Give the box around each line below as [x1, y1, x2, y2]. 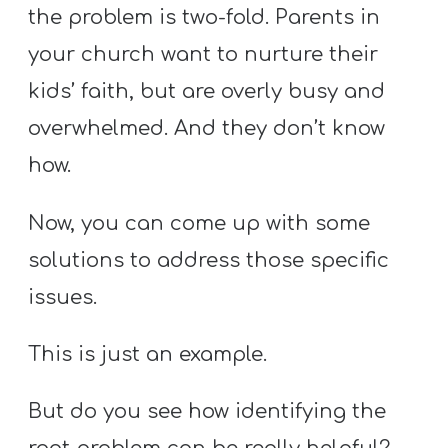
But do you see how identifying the [28, 400, 387, 424]
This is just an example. [28, 342, 268, 366]
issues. [28, 285, 98, 309]
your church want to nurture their [28, 43, 379, 67]
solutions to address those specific [28, 248, 390, 272]
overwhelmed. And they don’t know [28, 117, 386, 141]
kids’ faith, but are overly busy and [28, 80, 386, 104]
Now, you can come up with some [28, 211, 371, 235]
